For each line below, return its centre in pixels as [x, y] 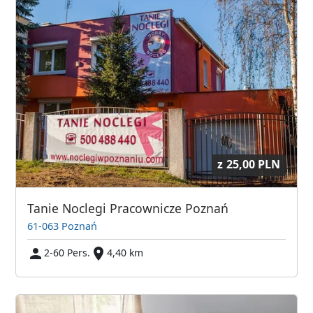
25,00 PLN [253, 165]
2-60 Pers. [67, 252]
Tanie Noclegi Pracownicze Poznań [128, 209]
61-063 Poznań [63, 226]
